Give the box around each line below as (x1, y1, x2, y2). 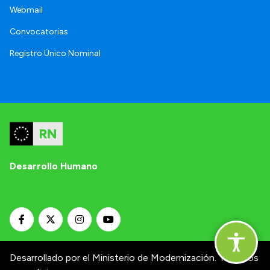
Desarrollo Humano (10, 160, 98, 172)
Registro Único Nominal (10, 48, 101, 59)
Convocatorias (10, 27, 68, 37)
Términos (219, 252, 259, 264)
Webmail (10, 5, 43, 16)
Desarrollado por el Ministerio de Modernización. (10, 252, 216, 264)
